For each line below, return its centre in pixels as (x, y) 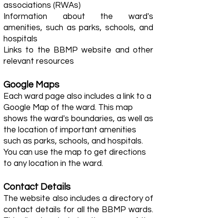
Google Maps (31, 85)
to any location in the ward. (53, 163)
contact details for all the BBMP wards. (78, 210)
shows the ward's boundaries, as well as (78, 119)
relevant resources (39, 61)
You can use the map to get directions (75, 152)
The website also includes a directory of (78, 199)
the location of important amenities (70, 130)
